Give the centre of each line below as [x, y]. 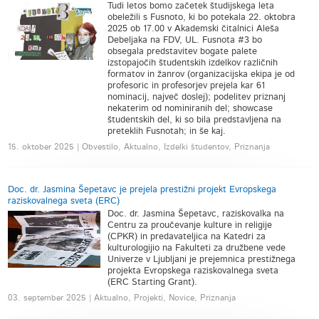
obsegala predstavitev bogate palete [183, 52]
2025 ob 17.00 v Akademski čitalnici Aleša [194, 29]
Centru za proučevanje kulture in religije [190, 225]
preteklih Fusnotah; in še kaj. [167, 131]
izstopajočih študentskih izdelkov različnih [193, 63]
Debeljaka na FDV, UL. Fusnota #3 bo [185, 40]
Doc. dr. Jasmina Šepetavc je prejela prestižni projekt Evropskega [142, 190]
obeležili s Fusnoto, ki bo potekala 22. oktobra [202, 17]
